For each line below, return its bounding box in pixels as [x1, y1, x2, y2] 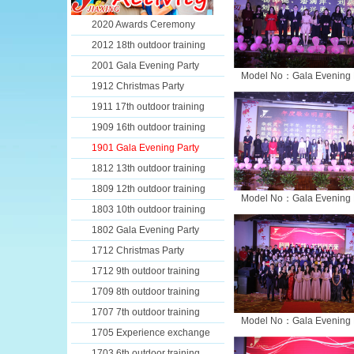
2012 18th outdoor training [92, 40, 205, 51]
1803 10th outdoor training [92, 204, 205, 215]
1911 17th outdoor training [92, 101, 205, 112]
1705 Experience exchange [92, 327, 210, 338]
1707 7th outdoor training [92, 307, 200, 318]
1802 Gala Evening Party [92, 224, 199, 235]
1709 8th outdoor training [92, 286, 200, 297]
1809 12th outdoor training [92, 183, 205, 194]
